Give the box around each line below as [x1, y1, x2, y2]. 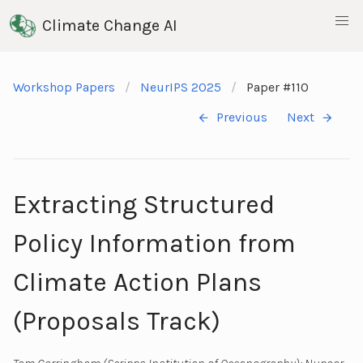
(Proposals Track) [13, 305, 220, 336]
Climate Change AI [42, 16, 178, 35]
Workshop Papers [13, 79, 115, 95]
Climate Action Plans [13, 267, 262, 297]
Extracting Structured [13, 189, 275, 220]
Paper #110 [246, 79, 309, 95]
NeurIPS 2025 [140, 79, 221, 95]
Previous [216, 109, 267, 126]
